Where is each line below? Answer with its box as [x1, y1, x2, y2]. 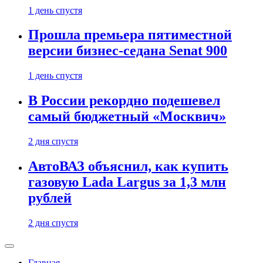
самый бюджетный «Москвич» [28, 109, 226, 124]
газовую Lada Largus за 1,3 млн [28, 174, 226, 190]
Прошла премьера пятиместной [28, 27, 232, 43]
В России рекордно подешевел [28, 93, 220, 109]
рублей [28, 190, 72, 206]
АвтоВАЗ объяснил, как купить [28, 159, 228, 174]
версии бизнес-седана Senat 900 [28, 43, 227, 59]
